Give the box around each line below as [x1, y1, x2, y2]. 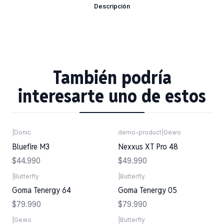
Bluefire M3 [12, 140, 49, 152]
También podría [52, 66, 171, 89]
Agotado [23, 136, 47, 144]
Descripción [94, 2, 130, 10]
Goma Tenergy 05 [118, 184, 177, 195]
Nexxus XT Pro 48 [118, 140, 178, 152]
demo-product [118, 128, 161, 136]
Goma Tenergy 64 [12, 184, 71, 195]
